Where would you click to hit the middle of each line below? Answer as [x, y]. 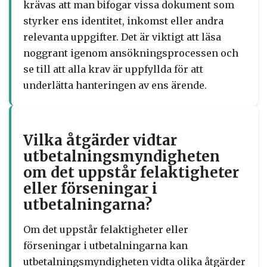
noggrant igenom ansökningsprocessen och [131, 53]
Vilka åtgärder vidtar [100, 140]
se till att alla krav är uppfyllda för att [113, 69]
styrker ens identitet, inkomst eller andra [123, 21]
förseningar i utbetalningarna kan [105, 246]
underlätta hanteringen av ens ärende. [115, 85]
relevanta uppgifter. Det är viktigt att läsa [122, 37]
